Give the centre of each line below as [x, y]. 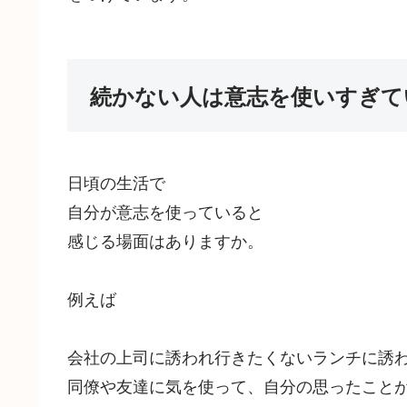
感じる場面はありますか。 [165, 240]
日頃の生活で [116, 182]
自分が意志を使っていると [165, 211]
